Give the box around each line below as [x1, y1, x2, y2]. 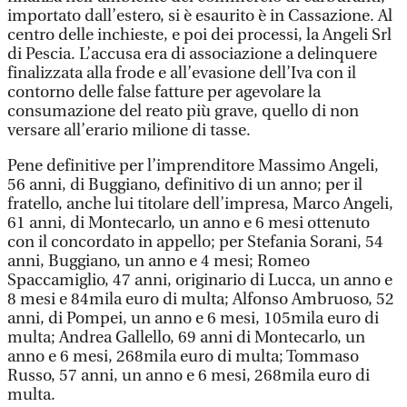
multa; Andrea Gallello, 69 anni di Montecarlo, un [7, 328, 365, 347]
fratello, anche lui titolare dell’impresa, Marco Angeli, [7, 194, 393, 213]
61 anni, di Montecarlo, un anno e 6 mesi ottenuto [7, 213, 370, 233]
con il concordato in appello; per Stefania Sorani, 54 [7, 233, 383, 252]
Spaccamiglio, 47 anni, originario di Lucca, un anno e [7, 271, 392, 290]
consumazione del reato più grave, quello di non [7, 102, 359, 121]
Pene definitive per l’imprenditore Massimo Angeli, [7, 156, 379, 175]
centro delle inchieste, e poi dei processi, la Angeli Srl [7, 25, 392, 45]
